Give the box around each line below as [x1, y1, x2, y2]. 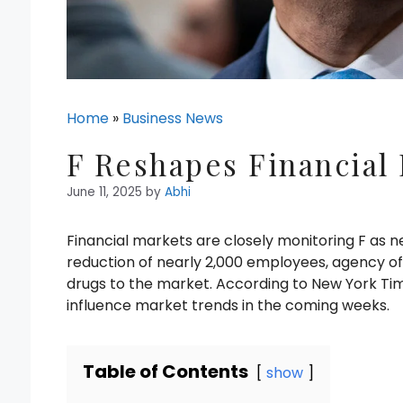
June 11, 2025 [67, 184, 142, 201]
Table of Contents [83, 359, 248, 385]
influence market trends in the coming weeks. [67, 295, 390, 317]
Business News [122, 108, 223, 130]
